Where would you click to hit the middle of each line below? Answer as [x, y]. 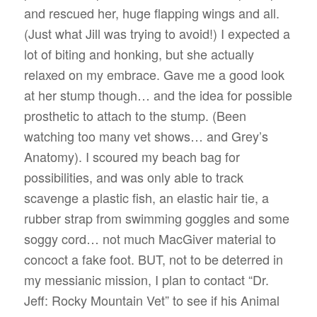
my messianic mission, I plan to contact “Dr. [146, 280]
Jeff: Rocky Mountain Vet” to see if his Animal [151, 300]
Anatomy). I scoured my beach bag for [132, 157]
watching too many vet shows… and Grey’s [146, 136]
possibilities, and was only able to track [133, 177]
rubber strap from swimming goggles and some [156, 218]
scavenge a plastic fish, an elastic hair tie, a [146, 198]
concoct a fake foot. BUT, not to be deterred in [153, 259]
